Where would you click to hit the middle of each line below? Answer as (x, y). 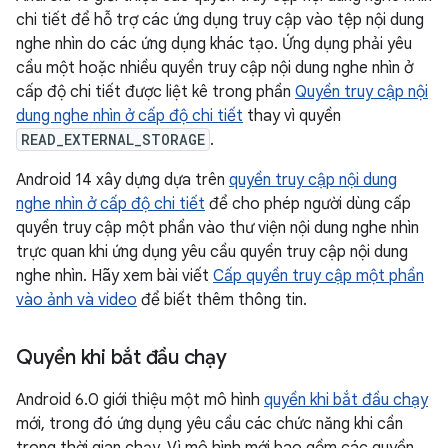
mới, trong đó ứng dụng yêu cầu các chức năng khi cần (209, 424)
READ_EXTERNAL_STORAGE (113, 139)
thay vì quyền (292, 116)
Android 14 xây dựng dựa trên (122, 180)
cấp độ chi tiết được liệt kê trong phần (155, 92)
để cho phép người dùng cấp (308, 204)
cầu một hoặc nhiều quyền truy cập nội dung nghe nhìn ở (214, 68)
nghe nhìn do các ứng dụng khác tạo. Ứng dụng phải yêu (214, 44)
